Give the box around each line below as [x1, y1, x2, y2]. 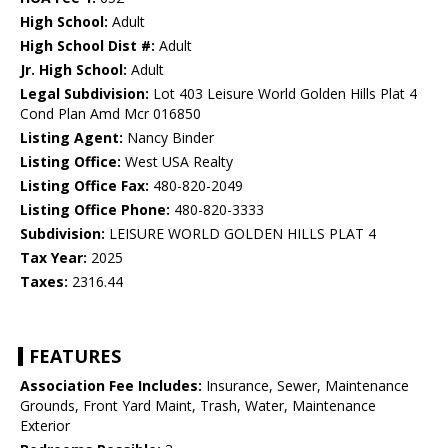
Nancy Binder [123, 128, 214, 148]
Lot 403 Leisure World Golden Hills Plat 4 [149, 84, 417, 104]
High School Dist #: [20, 36, 155, 56]
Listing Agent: [20, 128, 123, 148]
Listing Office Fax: [20, 176, 149, 196]
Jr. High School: [20, 60, 127, 80]
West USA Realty [121, 152, 233, 172]
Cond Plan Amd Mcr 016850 [20, 104, 201, 124]
